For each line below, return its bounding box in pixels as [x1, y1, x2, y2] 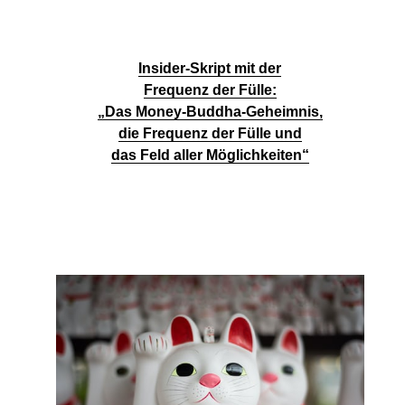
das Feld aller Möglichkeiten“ [110, 146, 309, 163]
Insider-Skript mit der [138, 60, 281, 76]
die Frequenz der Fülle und [118, 125, 302, 141]
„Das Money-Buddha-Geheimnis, [97, 103, 323, 119]
